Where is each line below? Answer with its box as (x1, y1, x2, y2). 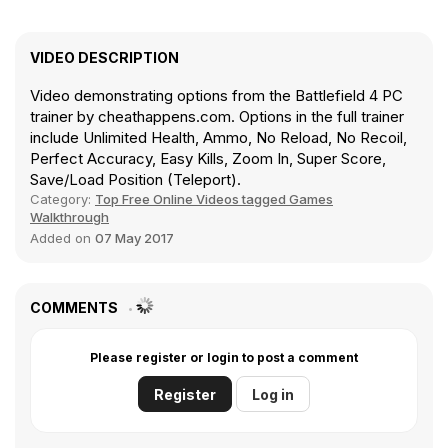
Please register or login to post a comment (90, 350, 358, 366)
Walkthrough (30, 209, 109, 226)
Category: (30, 191, 95, 208)
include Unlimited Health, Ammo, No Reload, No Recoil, (30, 128, 407, 148)
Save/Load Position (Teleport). (30, 170, 241, 190)
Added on (30, 230, 95, 247)
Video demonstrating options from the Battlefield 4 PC (30, 86, 403, 106)
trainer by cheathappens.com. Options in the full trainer (30, 107, 404, 127)
